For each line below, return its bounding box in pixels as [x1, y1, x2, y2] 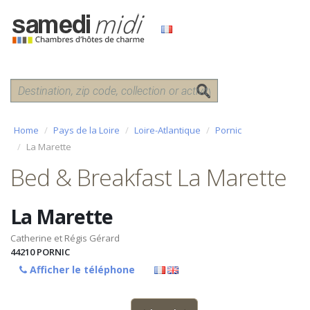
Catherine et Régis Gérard [10, 232, 120, 244]
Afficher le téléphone [30, 263, 135, 276]
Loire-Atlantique [134, 124, 201, 136]
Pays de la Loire [53, 124, 120, 136]
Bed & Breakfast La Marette [10, 161, 286, 193]
